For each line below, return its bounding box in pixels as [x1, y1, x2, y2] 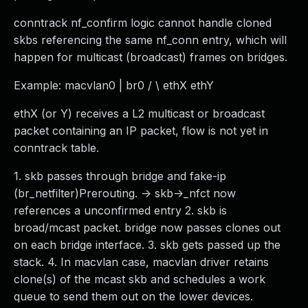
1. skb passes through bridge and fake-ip [14, 169, 226, 183]
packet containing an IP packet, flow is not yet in [14, 124, 268, 137]
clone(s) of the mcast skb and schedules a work [14, 272, 265, 286]
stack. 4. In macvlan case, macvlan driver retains [14, 255, 269, 269]
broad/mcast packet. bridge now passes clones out [14, 221, 280, 234]
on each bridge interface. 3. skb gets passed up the [14, 238, 280, 252]
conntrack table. [14, 141, 99, 155]
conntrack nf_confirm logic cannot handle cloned [14, 16, 272, 30]
